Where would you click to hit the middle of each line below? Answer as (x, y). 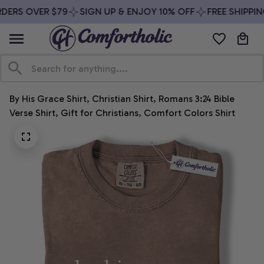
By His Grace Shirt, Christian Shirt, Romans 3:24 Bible (122, 99)
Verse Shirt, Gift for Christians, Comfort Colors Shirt (122, 113)
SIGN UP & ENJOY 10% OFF (131, 11)
